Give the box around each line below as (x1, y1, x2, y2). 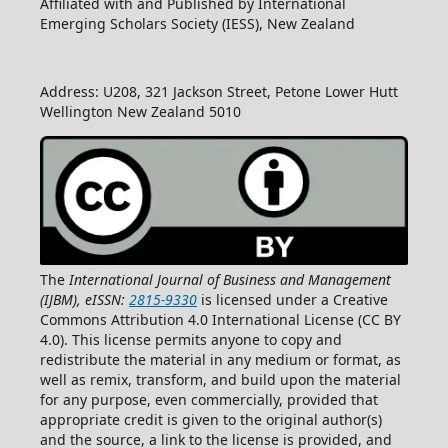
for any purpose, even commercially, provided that (39, 389, 378, 409)
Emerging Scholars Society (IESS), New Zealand (39, 13, 355, 33)
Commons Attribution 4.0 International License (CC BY (39, 309, 401, 329)
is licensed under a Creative (196, 289, 388, 309)
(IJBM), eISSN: (39, 289, 129, 309)
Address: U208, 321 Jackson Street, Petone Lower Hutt (39, 81, 398, 101)
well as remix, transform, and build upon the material (39, 369, 401, 389)
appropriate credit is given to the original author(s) (39, 409, 382, 429)
